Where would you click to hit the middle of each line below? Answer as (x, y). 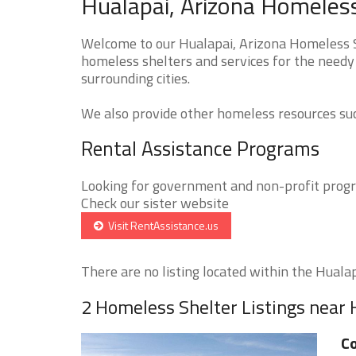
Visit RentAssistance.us (161, 225)
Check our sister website (155, 203)
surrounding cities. (135, 78)
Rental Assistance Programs (200, 148)
